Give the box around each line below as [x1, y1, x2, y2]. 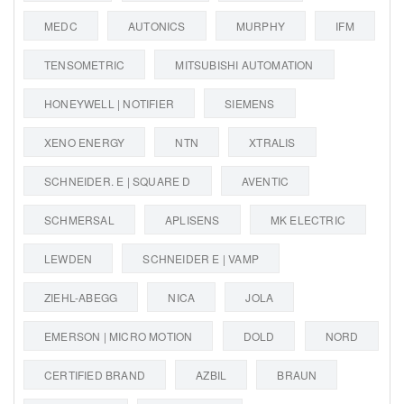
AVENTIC [241, 172, 289, 188]
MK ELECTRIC [270, 211, 346, 227]
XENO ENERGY [44, 133, 125, 150]
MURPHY [235, 17, 286, 33]
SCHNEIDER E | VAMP [142, 250, 260, 266]
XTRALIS [249, 133, 296, 150]
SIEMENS [225, 95, 275, 111]
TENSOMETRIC [44, 56, 125, 72]
